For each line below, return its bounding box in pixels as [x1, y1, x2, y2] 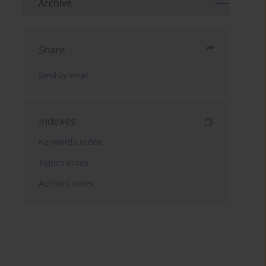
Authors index [39, 178, 95, 189]
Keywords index [39, 136, 102, 148]
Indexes [39, 114, 76, 128]
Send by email [39, 70, 88, 81]
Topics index [39, 157, 89, 169]
